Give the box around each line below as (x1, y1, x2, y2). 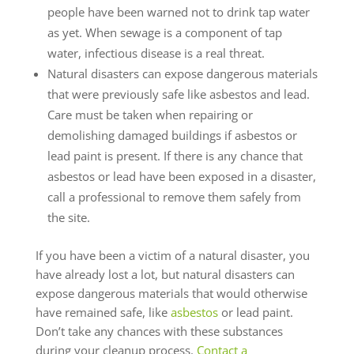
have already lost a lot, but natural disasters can (35, 266, 295, 282)
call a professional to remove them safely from (47, 189, 301, 205)
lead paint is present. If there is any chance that (47, 148, 303, 164)
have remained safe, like (35, 304, 171, 320)
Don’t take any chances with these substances (35, 323, 283, 339)
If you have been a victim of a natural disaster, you (35, 247, 310, 263)
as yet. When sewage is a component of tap (47, 24, 282, 40)
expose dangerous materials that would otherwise (35, 285, 307, 301)
